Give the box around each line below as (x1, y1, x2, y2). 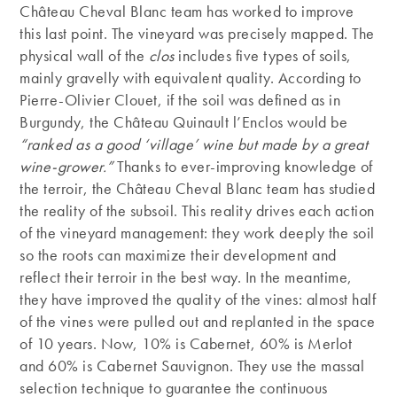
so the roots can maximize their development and (19, 245, 337, 266)
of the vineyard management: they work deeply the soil (19, 222, 375, 244)
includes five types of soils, (178, 45, 352, 66)
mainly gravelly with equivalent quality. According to (19, 67, 362, 89)
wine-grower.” (19, 156, 113, 177)
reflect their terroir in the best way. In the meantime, (19, 267, 353, 288)
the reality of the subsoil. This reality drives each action (19, 200, 375, 222)
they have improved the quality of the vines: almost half (19, 289, 377, 310)
